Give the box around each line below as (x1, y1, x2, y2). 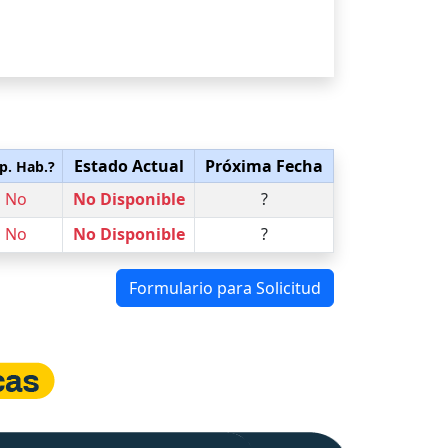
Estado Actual (73, 155, 184, 177)
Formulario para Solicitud (129, 277, 321, 299)
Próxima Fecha (205, 155, 323, 177)
